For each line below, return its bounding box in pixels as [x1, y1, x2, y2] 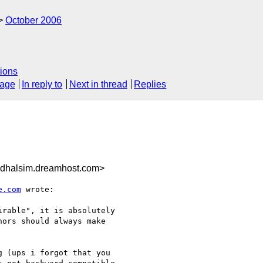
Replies [134, 79, 167, 90]
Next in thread [69, 79, 127, 90]
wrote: [21, 184, 54, 194]
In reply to [22, 79, 63, 90]
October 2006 [5, 15, 62, 25]
